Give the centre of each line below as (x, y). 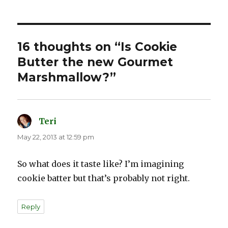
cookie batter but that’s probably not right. (104, 178)
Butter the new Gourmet (95, 62)
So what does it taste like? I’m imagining (101, 164)
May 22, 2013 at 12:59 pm (56, 137)
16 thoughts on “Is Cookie (97, 47)
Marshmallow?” (67, 78)
